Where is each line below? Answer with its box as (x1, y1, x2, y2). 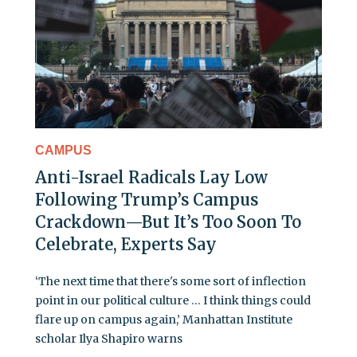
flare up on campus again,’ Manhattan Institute (35, 312, 292, 328)
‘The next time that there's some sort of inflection (35, 274, 306, 289)
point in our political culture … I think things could (35, 293, 311, 308)
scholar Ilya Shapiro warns (35, 331, 182, 347)
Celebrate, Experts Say (35, 234, 217, 255)
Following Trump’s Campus (35, 190, 258, 210)
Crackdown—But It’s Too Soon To (35, 212, 301, 233)
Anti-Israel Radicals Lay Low (35, 167, 268, 188)
